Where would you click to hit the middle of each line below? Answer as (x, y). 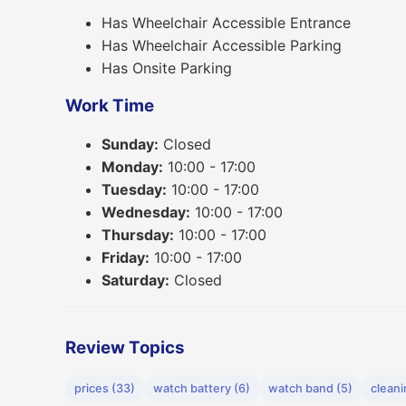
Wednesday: (146, 213)
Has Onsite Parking (167, 68)
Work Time (110, 106)
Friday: (126, 258)
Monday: (132, 167)
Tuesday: (134, 190)
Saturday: (135, 280)
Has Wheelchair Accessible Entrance (226, 22)
